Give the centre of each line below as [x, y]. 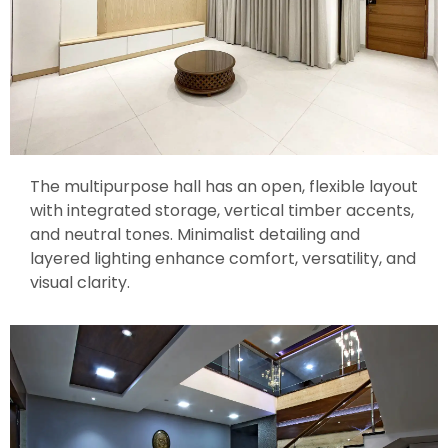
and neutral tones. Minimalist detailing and [195, 234]
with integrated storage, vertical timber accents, [222, 210]
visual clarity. [80, 282]
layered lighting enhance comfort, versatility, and [223, 258]
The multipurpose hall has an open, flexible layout [224, 186]
